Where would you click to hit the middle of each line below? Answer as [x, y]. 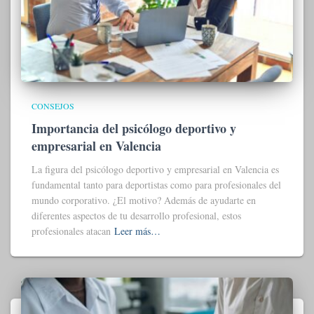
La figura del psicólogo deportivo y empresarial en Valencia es [155, 169]
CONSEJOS [53, 105]
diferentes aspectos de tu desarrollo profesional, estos [136, 215]
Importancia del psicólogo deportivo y [134, 128]
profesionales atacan [71, 231]
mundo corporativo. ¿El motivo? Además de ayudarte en [144, 200]
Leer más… [137, 231]
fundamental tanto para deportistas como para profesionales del [156, 184]
